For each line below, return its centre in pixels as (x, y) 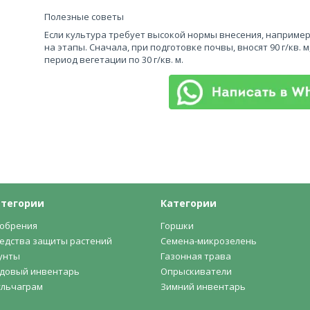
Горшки (177, 226)
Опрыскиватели (197, 271)
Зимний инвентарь (203, 286)
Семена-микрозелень (209, 241)
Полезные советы (84, 17)
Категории (189, 203)
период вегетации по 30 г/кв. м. (114, 60)
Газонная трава (196, 256)
